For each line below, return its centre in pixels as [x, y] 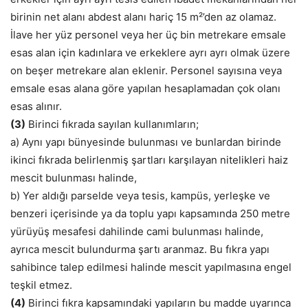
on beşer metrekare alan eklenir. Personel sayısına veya [146, 71]
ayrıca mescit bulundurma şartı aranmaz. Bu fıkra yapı [140, 250]
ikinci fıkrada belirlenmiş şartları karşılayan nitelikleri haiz [149, 160]
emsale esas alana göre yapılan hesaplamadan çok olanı [145, 89]
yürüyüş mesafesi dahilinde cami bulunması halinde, [137, 232]
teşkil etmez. [41, 285]
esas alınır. [36, 107]
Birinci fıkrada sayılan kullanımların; [112, 124]
